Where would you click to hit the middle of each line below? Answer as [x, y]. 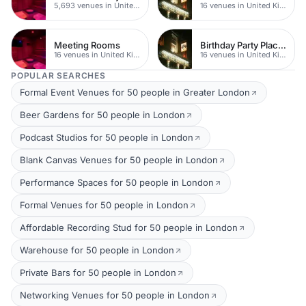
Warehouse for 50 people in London [97, 250]
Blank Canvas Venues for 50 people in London [119, 160]
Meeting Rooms [87, 45]
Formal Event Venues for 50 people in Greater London [135, 92]
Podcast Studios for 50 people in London [107, 137]
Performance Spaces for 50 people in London [117, 182]
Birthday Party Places [282, 45]
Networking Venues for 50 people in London [115, 295]
